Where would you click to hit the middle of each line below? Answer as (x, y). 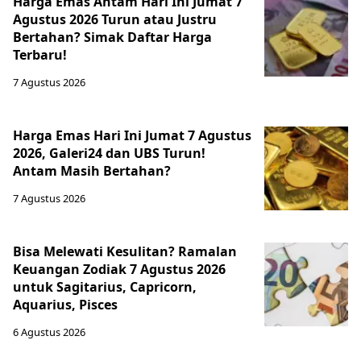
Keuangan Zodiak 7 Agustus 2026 (119, 269)
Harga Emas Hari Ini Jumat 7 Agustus (132, 135)
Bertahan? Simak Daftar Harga (112, 37)
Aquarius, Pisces (65, 305)
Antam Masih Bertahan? (92, 171)
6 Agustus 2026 (49, 332)
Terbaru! (40, 55)
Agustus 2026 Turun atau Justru (115, 19)
